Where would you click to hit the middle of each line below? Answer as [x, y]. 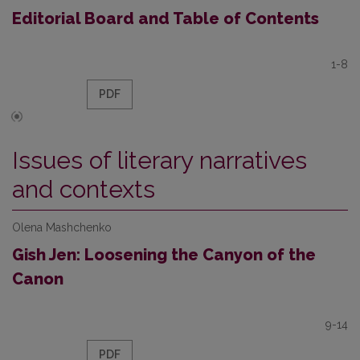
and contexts [84, 189]
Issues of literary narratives [160, 160]
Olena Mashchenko [62, 227]
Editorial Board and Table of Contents [166, 18]
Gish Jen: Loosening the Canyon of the [164, 255]
